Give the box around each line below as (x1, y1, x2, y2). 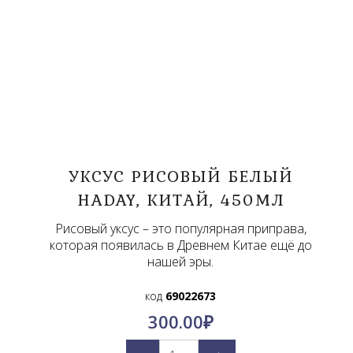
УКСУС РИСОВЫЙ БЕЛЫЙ (68, 162, 293, 188)
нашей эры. (147, 252, 214, 270)
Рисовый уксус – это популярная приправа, (54, 219, 307, 237)
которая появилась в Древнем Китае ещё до (49, 236, 312, 254)
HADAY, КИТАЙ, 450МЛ (76, 186, 284, 212)
